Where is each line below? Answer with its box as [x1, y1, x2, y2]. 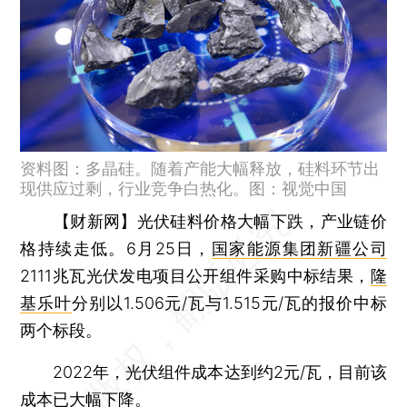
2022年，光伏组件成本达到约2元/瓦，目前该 [20, 362, 387, 382]
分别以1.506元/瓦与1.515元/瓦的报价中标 [71, 293, 387, 313]
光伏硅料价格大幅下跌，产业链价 [136, 211, 387, 231]
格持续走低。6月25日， [20, 238, 212, 258]
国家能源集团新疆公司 [211, 238, 387, 258]
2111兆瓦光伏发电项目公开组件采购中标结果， [20, 265, 371, 285]
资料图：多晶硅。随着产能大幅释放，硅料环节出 [20, 158, 381, 178]
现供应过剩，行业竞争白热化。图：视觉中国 [20, 178, 348, 198]
